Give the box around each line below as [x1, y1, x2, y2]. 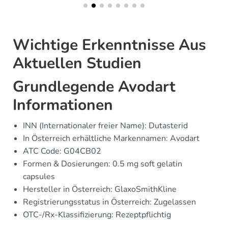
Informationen [13, 95, 113, 116]
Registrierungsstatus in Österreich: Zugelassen [23, 196, 196, 208]
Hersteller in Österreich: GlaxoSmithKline [23, 184, 177, 195]
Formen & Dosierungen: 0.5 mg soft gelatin [23, 158, 182, 170]
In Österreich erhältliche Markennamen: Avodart [23, 133, 199, 145]
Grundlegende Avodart [13, 76, 176, 98]
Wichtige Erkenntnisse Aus [13, 35, 206, 56]
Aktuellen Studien [13, 53, 141, 74]
